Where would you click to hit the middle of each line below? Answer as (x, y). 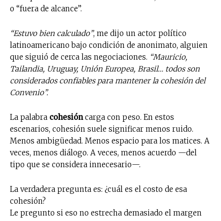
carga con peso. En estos (129, 117)
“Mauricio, (168, 57)
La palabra (30, 117)
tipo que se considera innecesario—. (75, 164)
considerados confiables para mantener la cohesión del (108, 80)
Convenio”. (29, 92)
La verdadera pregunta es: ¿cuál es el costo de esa (98, 189)
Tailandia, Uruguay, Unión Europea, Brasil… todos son (105, 69)
